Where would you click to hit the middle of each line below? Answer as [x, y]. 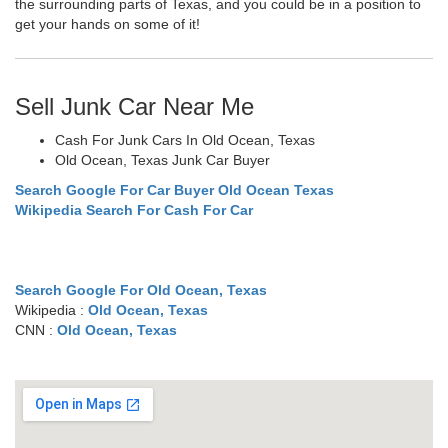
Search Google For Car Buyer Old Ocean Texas [174, 189]
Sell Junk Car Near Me [134, 106]
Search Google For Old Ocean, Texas [141, 289]
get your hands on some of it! [107, 23]
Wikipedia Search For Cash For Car [134, 209]
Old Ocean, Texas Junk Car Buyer [162, 159]
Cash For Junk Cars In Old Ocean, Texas [185, 139]
